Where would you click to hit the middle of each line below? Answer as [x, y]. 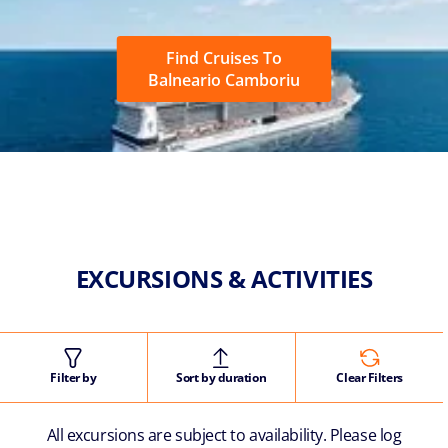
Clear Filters [369, 377]
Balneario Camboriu [224, 79]
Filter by [73, 377]
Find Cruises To [224, 57]
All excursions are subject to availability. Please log [224, 434]
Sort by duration [221, 377]
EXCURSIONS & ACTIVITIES [224, 278]
